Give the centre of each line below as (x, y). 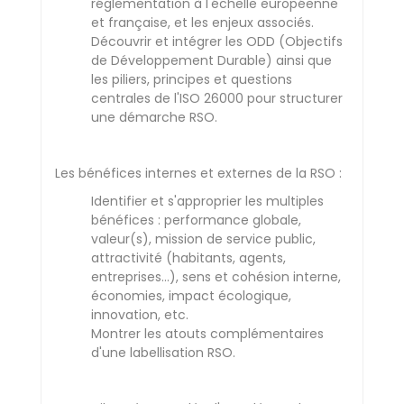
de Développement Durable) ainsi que (211, 60)
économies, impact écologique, (191, 296)
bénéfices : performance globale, (196, 220)
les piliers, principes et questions (192, 79)
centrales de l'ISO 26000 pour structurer (217, 98)
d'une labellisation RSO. (163, 353)
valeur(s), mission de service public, (203, 239)
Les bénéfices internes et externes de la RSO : (198, 173)
